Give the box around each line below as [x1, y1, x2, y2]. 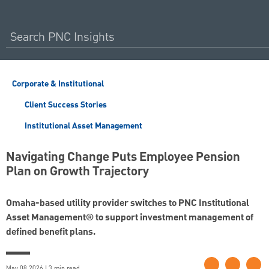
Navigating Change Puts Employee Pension [6, 148, 240, 168]
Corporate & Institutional [12, 77, 104, 91]
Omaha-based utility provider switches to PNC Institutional [6, 196, 249, 212]
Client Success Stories [22, 98, 107, 112]
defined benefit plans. [6, 225, 95, 241]
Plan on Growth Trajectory [6, 162, 149, 182]
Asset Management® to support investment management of [6, 210, 253, 226]
